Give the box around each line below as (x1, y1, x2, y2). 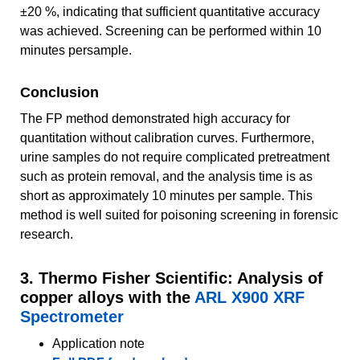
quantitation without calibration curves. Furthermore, (20, 130, 314, 145)
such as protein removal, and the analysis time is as (20, 169, 313, 183)
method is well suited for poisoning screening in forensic (20, 207, 338, 222)
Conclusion (20, 84, 99, 100)
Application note (52, 336, 145, 350)
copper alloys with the (20, 288, 194, 306)
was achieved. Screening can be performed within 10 (20, 23, 321, 38)
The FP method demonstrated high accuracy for (20, 111, 290, 125)
